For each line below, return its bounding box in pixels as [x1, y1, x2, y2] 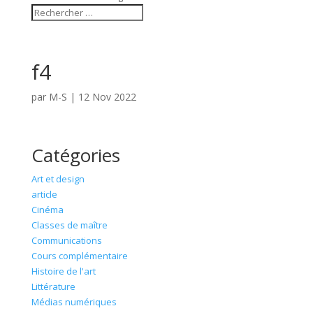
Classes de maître [31, 219, 108, 231]
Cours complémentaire [31, 249, 128, 262]
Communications [31, 234, 102, 247]
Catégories [31, 143, 120, 168]
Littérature [31, 280, 75, 293]
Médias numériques [31, 296, 117, 308]
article [31, 188, 57, 201]
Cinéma [31, 203, 64, 216]
